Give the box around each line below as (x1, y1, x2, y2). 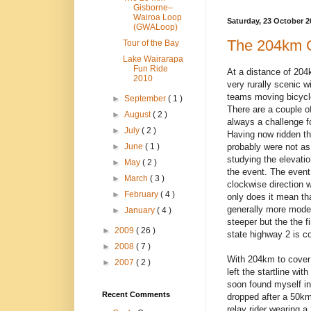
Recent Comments (102, 290, 170, 299)
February (124, 190, 161, 200)
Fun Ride (133, 64, 168, 74)
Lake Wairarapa (122, 54, 183, 65)
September (124, 94, 169, 104)
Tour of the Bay (122, 38, 179, 49)
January (124, 205, 158, 216)
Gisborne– (133, 3, 173, 13)
